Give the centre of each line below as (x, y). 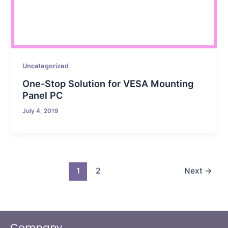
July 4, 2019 (41, 111)
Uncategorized (46, 66)
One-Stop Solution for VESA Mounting (108, 83)
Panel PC (43, 95)
